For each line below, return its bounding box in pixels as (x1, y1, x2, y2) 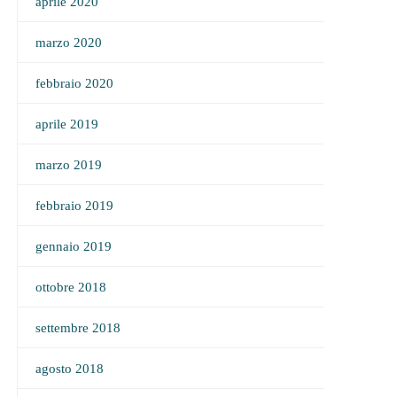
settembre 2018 (35, 321, 121, 335)
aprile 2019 (35, 117, 98, 131)
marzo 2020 (35, 35, 102, 50)
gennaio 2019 (35, 239, 112, 253)
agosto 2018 (35, 362, 104, 376)
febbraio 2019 (35, 198, 113, 213)
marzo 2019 (35, 158, 102, 172)
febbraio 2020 (35, 76, 113, 90)
